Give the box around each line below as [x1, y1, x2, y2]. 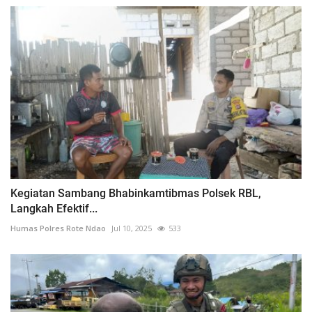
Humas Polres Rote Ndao [10, 223, 106, 234]
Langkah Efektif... [10, 202, 97, 216]
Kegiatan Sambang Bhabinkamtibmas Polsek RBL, [10, 187, 261, 201]
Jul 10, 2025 [111, 223, 152, 234]
